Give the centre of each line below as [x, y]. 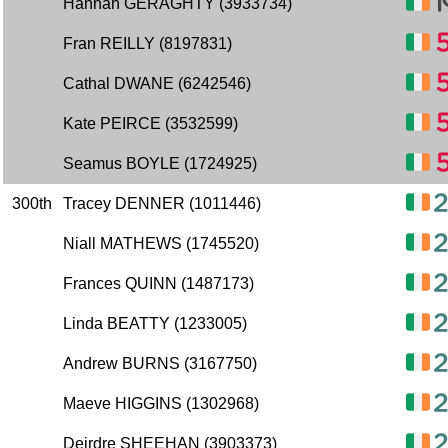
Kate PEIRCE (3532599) [150, 123]
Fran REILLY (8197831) [147, 43]
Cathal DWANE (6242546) [157, 83]
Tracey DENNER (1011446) [162, 203]
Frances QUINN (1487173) [158, 283]
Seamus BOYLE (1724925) [160, 163]
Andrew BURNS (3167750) [160, 363]
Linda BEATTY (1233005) [155, 323]
